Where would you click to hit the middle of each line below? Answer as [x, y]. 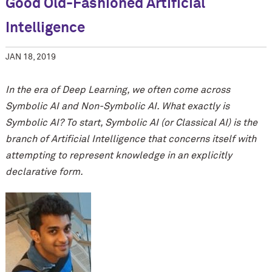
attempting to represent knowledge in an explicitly [118, 156]
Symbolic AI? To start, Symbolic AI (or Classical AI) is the [131, 123]
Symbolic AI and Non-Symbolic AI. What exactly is [117, 107]
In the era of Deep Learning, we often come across [117, 90]
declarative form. [44, 172]
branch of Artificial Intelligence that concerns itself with [131, 139]
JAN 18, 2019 [30, 57]
